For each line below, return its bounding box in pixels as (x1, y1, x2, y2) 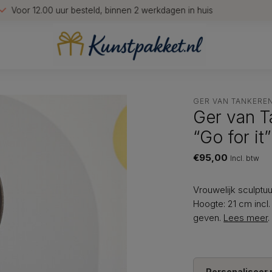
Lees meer (223, 212, 268, 223)
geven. (193, 212, 224, 223)
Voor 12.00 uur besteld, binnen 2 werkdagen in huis (11, 5, 212, 15)
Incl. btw (230, 153, 260, 163)
